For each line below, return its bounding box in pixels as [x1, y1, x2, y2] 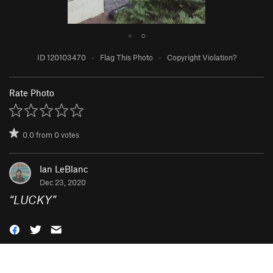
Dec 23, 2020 [40, 177, 86, 188]
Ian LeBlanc [40, 163, 88, 175]
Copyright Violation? [166, 52, 236, 63]
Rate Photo [9, 87, 54, 99]
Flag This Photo [99, 52, 153, 63]
